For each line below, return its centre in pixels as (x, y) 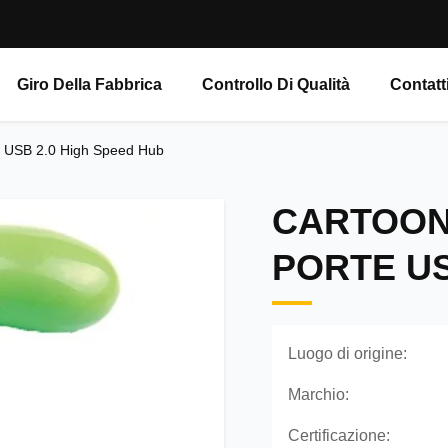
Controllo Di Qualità (276, 84)
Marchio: (318, 394)
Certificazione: (339, 435)
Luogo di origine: (347, 353)
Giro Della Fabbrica (89, 84)
